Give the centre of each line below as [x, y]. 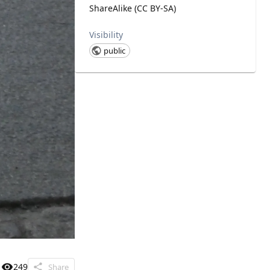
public [115, 50]
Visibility [106, 35]
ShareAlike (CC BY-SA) [133, 8]
